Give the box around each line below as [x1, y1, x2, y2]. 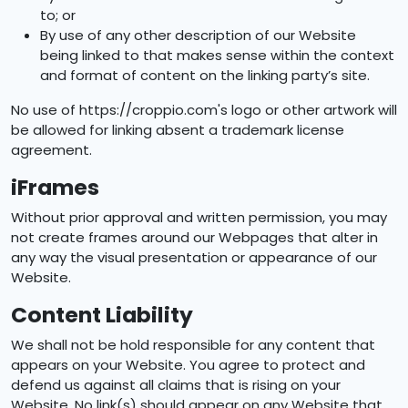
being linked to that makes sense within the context [40, 46, 394, 65]
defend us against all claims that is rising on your [11, 375, 341, 394]
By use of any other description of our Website [40, 25, 356, 45]
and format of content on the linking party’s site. [40, 66, 370, 85]
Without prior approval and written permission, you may [11, 208, 387, 227]
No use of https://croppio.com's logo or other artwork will [11, 100, 397, 119]
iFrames [11, 172, 99, 202]
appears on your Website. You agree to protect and [11, 355, 365, 374]
